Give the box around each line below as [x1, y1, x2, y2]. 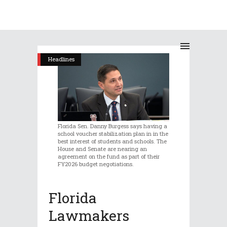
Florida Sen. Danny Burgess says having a [58, 122, 167, 130]
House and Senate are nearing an [58, 145, 147, 153]
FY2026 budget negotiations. [58, 160, 134, 168]
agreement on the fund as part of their [58, 153, 160, 161]
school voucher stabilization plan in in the [58, 130, 168, 138]
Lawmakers [49, 206, 129, 225]
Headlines [48, 55, 74, 63]
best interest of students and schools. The [58, 137, 167, 145]
